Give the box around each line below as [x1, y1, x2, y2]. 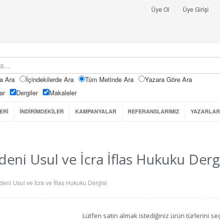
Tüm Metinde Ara [85, 75, 134, 84]
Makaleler [49, 88, 77, 97]
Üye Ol [151, 4, 169, 13]
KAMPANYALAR [75, 108, 116, 115]
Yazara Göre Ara [145, 75, 192, 84]
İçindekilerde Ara [26, 75, 74, 84]
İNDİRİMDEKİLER [20, 108, 64, 115]
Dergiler [16, 88, 38, 97]
